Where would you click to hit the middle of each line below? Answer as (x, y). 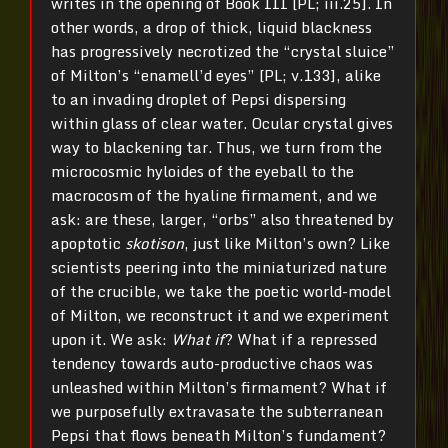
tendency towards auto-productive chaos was (212, 362)
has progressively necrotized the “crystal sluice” (223, 50)
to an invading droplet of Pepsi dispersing (198, 98)
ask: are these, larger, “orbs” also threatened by (222, 218)
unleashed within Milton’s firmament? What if (219, 386)
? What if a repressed (300, 338)
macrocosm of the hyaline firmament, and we (214, 194)
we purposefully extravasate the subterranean (217, 410)
